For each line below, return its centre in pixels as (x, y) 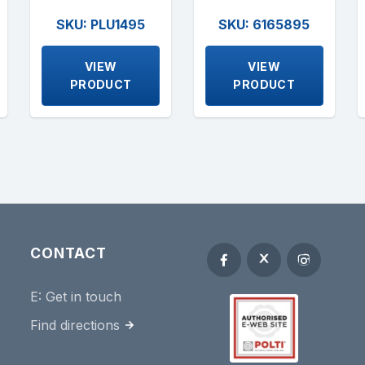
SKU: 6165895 (264, 24)
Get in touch (84, 296)
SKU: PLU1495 (101, 24)
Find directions (75, 325)
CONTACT (68, 253)
